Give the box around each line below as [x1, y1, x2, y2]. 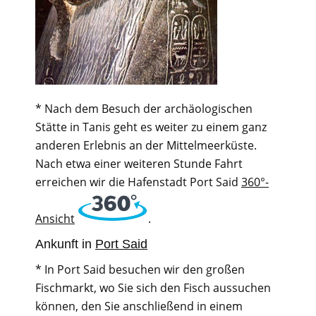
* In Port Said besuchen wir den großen [35, 262, 245, 278]
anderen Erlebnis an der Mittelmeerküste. [35, 138, 257, 154]
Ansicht [35, 211, 75, 227]
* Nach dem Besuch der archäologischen [35, 101, 253, 117]
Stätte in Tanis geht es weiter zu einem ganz [35, 119, 267, 135]
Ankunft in [35, 236, 95, 251]
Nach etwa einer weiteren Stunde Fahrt [35, 156, 243, 172]
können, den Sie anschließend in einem [35, 298, 243, 315]
